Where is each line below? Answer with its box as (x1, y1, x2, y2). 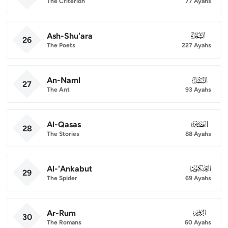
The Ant (47, 85, 70, 93)
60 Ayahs (185, 218, 211, 226)
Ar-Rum (47, 208, 76, 218)
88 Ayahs (185, 130, 211, 137)
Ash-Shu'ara (47, 31, 93, 41)
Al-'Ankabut (47, 163, 92, 174)
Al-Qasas (47, 119, 81, 129)
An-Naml (47, 75, 80, 85)
